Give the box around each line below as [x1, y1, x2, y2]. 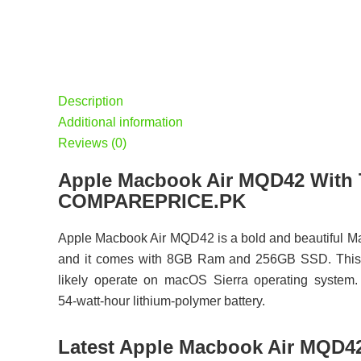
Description [58, 94, 123, 108]
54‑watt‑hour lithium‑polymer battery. [58, 293, 265, 308]
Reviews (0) [58, 136, 127, 150]
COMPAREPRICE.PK [58, 189, 246, 212]
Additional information [58, 115, 183, 129]
